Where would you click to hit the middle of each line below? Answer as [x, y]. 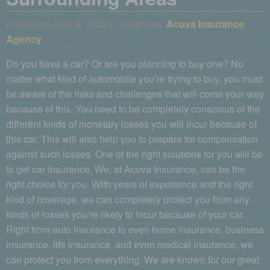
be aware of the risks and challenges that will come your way [135, 94]
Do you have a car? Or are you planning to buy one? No [125, 64]
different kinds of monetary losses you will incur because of [131, 124]
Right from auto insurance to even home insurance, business [135, 229]
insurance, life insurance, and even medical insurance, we [130, 244]
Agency [24, 39]
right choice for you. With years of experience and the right [129, 184]
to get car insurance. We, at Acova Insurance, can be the [126, 169]
